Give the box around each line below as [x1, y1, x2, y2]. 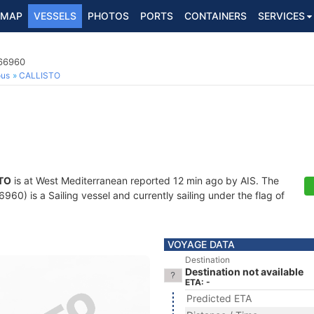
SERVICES [258, 10, 305, 22]
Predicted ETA [186, 292, 252, 304]
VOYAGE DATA [168, 238, 235, 250]
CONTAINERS [184, 10, 247, 22]
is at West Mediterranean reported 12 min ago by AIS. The [11, 175, 279, 186]
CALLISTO [19, 70, 60, 81]
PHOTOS [88, 10, 129, 22]
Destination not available [185, 266, 303, 278]
